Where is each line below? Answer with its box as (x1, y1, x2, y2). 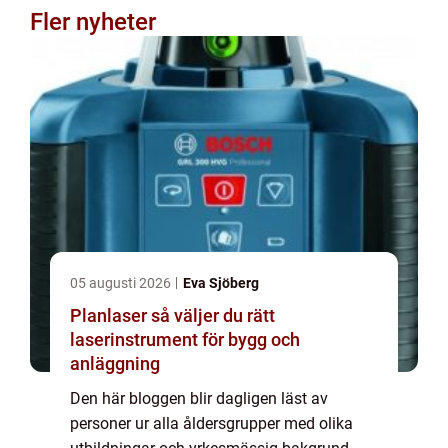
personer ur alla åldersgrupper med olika (70, 414, 353, 433)
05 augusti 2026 (70, 275, 174, 291)
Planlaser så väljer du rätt (70, 305, 151, 326)
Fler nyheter (30, 8, 156, 36)
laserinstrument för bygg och (70, 329, 300, 350)
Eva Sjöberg (183, 275, 259, 291)
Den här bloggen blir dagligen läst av (70, 389, 328, 408)
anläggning (70, 353, 160, 374)
